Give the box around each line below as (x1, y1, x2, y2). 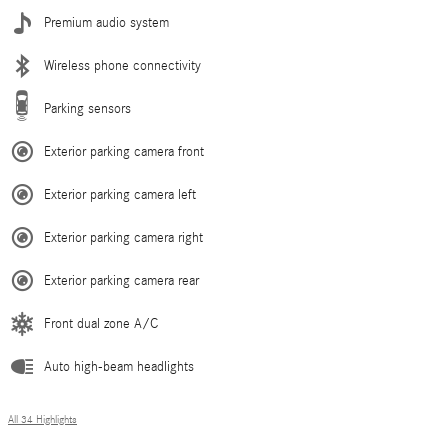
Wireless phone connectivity (44, 57, 201, 74)
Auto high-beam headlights (44, 358, 194, 375)
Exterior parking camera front (44, 143, 204, 160)
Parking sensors (44, 100, 131, 117)
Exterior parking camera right (44, 229, 203, 246)
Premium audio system (44, 14, 169, 31)
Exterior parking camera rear (44, 272, 199, 289)
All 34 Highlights (8, 413, 77, 426)
